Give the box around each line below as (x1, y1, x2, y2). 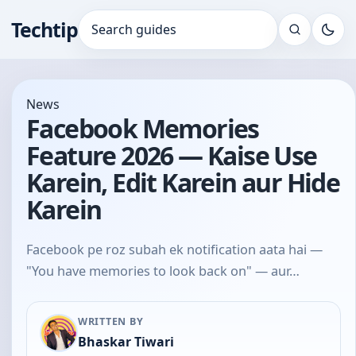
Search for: (77, 29, 144, 47)
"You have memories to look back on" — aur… (26, 262, 300, 280)
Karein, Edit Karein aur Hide (26, 165, 340, 199)
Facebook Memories (26, 111, 259, 145)
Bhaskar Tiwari (78, 333, 174, 350)
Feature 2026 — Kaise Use (26, 138, 317, 172)
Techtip (11, 15, 79, 43)
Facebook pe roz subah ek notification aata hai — (26, 241, 323, 258)
